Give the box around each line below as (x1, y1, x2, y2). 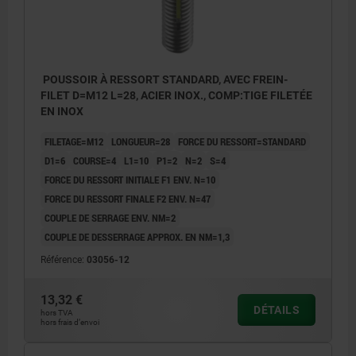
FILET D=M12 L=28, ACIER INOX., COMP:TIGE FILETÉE (41, 88, 312, 102)
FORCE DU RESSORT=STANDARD (178, 133, 306, 149)
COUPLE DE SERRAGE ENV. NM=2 (44, 210, 176, 225)
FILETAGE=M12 (44, 133, 103, 149)
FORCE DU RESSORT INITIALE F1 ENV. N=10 (44, 172, 215, 187)
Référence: (41, 253, 87, 265)
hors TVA (41, 308, 73, 317)
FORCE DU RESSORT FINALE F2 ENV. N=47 (44, 191, 211, 206)
